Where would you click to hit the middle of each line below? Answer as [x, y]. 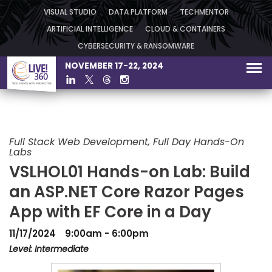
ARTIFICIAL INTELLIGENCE [90, 30]
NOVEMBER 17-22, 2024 [114, 66]
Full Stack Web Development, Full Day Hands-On [127, 142]
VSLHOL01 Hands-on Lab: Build [130, 173]
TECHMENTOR [204, 13]
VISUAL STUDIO [70, 13]
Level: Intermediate [49, 250]
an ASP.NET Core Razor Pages [127, 193]
